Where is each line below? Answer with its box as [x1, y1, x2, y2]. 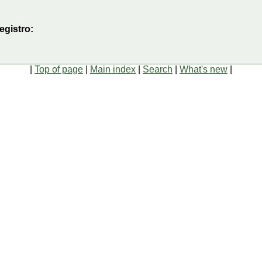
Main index [90, 64, 136, 74]
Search [143, 64, 173, 74]
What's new [180, 64, 227, 74]
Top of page [35, 64, 83, 74]
